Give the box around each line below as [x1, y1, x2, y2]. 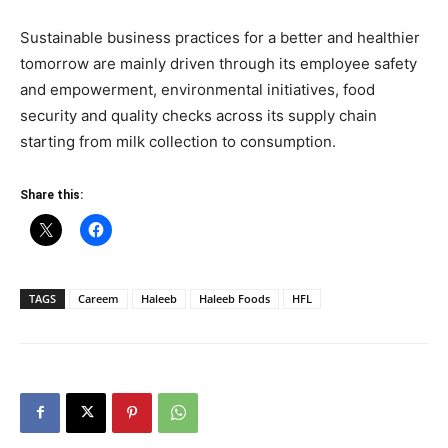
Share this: [20, 187, 83, 202]
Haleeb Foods [199, 290, 270, 306]
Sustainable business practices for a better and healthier [20, 27, 420, 47]
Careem [78, 290, 119, 306]
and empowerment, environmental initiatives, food [20, 79, 375, 99]
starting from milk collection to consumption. [20, 131, 336, 151]
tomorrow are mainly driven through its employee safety [20, 53, 417, 73]
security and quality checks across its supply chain [20, 105, 377, 125]
